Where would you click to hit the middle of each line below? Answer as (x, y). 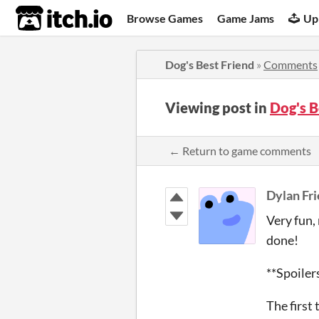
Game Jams (246, 18)
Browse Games (165, 18)
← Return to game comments (240, 151)
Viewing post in (218, 108)
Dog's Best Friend (210, 64)
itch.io (46, 19)
